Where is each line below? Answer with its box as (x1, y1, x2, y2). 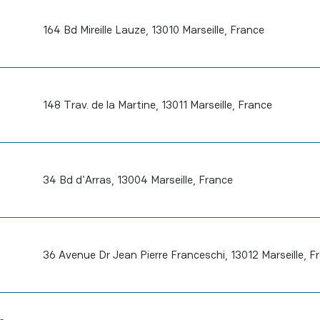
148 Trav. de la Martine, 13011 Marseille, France (42, 97, 272, 112)
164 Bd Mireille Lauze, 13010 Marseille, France (42, 22, 264, 37)
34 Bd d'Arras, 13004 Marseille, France (42, 172, 233, 187)
